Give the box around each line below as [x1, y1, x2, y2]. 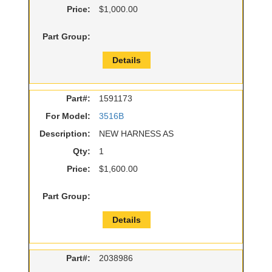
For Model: [46, 111, 90, 121]
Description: [39, 129, 90, 139]
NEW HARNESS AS [99, 129, 174, 139]
